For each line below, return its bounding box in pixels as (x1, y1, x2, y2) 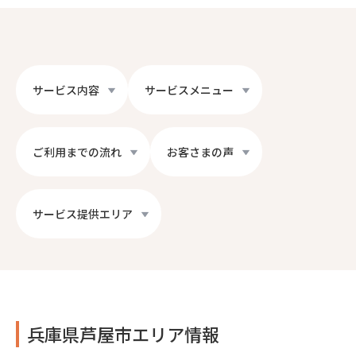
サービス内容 (33, 82, 99, 99)
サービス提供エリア (33, 206, 133, 222)
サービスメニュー (145, 82, 234, 99)
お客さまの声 (167, 144, 234, 161)
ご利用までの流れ (33, 144, 122, 161)
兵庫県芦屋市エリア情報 (27, 321, 219, 347)
